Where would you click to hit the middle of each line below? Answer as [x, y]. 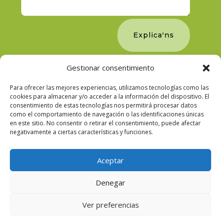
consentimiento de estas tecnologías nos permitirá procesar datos [103, 105]
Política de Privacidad [134, 215]
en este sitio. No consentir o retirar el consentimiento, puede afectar [105, 123]
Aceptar [110, 160]
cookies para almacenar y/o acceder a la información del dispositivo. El [110, 96]
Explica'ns [154, 35]
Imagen [176, 203]
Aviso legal [70, 215]
